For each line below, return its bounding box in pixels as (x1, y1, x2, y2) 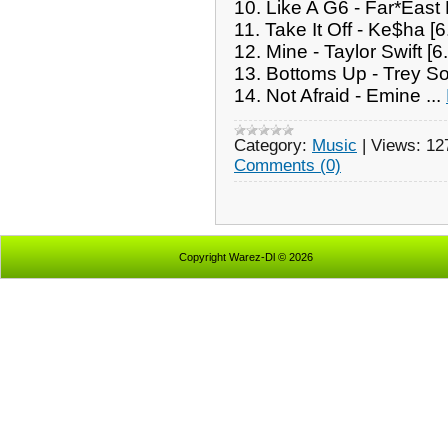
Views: (371, 135, 421, 155)
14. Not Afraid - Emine (234, 84, 426, 106)
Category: (234, 135, 307, 155)
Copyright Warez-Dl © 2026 (178, 251, 313, 263)
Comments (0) (234, 155, 341, 175)
